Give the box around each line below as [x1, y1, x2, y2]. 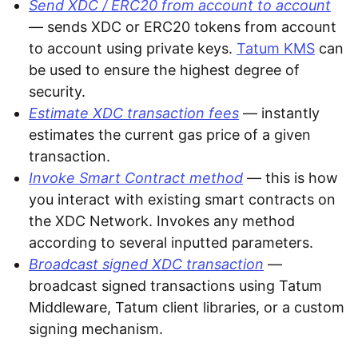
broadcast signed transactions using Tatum [29, 277, 322, 295]
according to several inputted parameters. [29, 234, 313, 252]
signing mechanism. [29, 320, 163, 338]
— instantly [239, 105, 320, 122]
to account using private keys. [29, 40, 237, 58]
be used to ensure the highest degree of [29, 62, 300, 79]
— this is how [243, 169, 338, 187]
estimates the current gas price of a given [29, 126, 311, 144]
